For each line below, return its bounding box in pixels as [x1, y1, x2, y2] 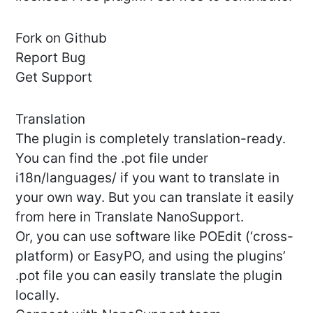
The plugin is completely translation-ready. [15, 131, 286, 147]
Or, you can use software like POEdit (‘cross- [15, 228, 293, 245]
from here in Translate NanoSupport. [15, 209, 244, 226]
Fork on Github [15, 30, 107, 47]
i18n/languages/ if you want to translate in [15, 170, 279, 187]
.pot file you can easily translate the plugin [15, 268, 282, 284]
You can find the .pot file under [15, 150, 208, 167]
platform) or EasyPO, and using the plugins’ [15, 248, 286, 265]
